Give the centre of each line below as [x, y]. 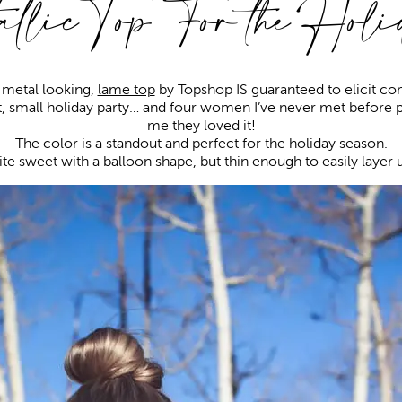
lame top [126, 90]
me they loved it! [201, 126]
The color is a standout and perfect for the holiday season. [201, 144]
